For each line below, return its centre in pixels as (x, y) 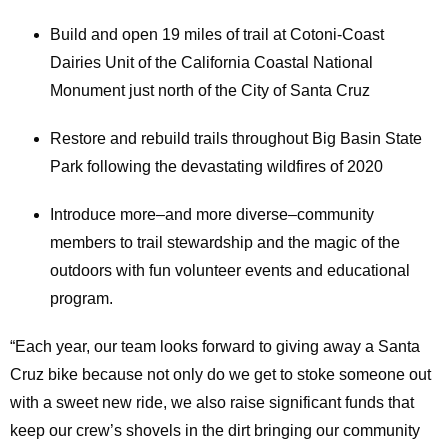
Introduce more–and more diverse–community (212, 215)
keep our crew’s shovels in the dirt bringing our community (215, 431)
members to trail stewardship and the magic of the (225, 243)
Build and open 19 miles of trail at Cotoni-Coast (217, 35)
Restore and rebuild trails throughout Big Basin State (236, 139)
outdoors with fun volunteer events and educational (230, 271)
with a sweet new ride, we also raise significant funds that (212, 403)
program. (81, 299)
